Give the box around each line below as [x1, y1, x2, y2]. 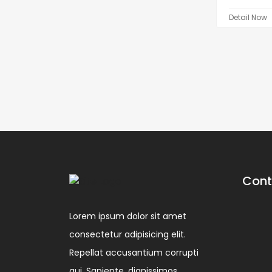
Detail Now [229, 12, 267, 22]
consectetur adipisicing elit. [69, 228, 186, 240]
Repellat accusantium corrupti [69, 246, 199, 259]
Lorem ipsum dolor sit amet [69, 209, 186, 222]
